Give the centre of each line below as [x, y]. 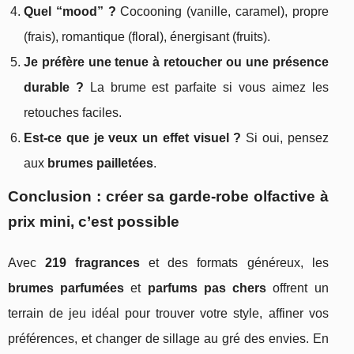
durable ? [54, 88]
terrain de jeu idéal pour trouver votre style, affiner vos [168, 314]
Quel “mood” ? [70, 12]
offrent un [298, 288]
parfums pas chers [207, 288]
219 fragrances [93, 263]
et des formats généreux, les [234, 263]
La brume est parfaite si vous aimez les [206, 88]
